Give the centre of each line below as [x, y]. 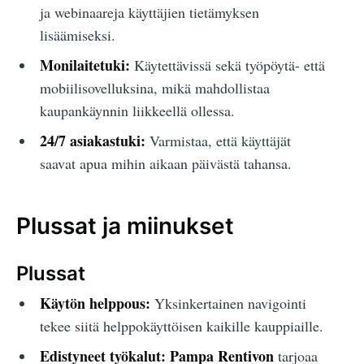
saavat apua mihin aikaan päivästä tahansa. [165, 164]
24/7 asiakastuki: [92, 141]
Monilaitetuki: [84, 65]
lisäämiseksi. [77, 35]
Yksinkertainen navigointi [228, 303]
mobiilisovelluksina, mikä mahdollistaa [154, 88]
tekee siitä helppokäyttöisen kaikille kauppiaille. [181, 326]
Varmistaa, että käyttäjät [218, 141]
